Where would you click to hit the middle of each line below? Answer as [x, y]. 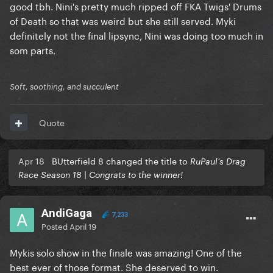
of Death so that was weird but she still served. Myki [123, 20]
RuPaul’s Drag [218, 161]
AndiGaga [67, 213]
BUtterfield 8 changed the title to [121, 161]
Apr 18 [31, 161]
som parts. [34, 50]
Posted [55, 226]
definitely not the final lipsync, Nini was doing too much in [136, 35]
